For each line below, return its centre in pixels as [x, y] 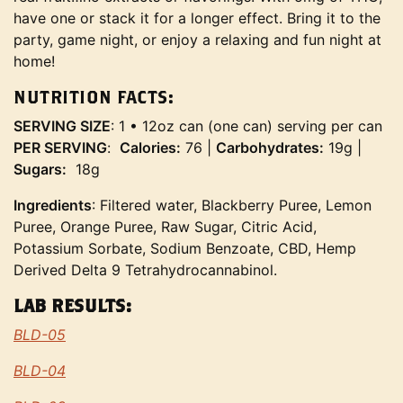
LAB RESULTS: [75, 305]
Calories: [150, 148]
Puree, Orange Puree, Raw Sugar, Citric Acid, [165, 227]
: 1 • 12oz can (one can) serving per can [246, 126]
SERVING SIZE [62, 126]
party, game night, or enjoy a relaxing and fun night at [197, 40]
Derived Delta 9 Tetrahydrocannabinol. [145, 270]
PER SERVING [60, 148]
